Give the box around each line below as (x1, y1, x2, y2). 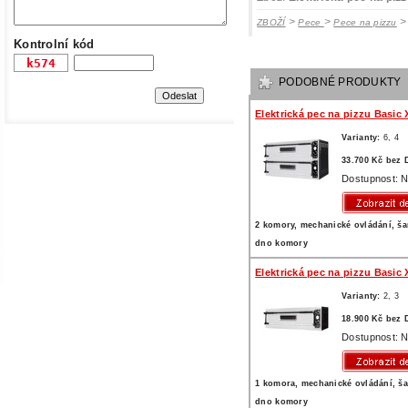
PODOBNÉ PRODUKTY (279, 75, 402, 88)
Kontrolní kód (14, 37, 95, 52)
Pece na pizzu (333, 16, 397, 27)
